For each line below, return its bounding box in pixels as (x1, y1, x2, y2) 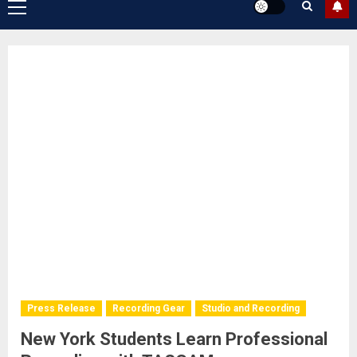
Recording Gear (112, 303, 185, 314)
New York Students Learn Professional (21, 329, 328, 349)
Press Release (27, 303, 96, 314)
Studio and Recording (202, 303, 300, 314)
